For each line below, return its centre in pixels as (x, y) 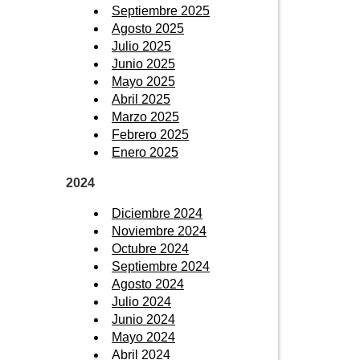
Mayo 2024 (143, 337)
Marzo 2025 (145, 117)
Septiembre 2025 (161, 10)
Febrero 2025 (150, 134)
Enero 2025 (145, 152)
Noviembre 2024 (159, 231)
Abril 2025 (141, 99)
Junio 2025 (143, 63)
